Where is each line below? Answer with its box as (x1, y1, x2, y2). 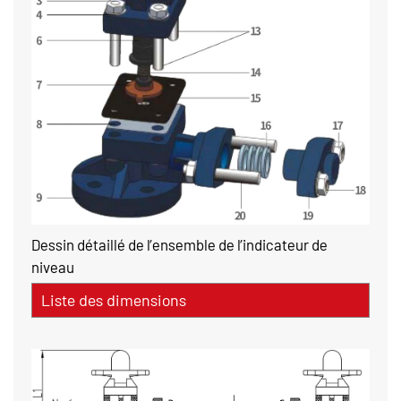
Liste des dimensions (41, 290, 186, 311)
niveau (31, 258, 74, 277)
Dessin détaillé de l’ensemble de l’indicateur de (31, 235, 328, 254)
